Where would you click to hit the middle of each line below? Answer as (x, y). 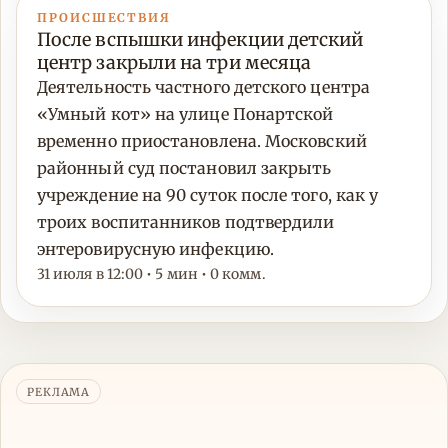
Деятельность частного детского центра (203, 87)
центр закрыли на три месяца (174, 63)
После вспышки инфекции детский (200, 40)
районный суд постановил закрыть (184, 168)
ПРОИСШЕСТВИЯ (104, 18)
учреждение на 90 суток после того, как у (208, 195)
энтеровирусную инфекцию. (155, 249)
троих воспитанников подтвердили (186, 222)
